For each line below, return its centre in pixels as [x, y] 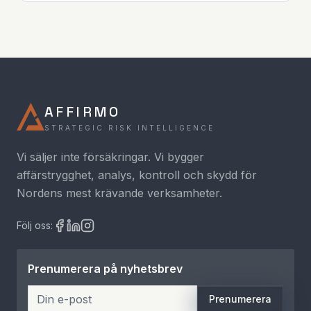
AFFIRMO [83, 112]
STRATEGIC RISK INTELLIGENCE [129, 128]
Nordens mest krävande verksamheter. [119, 193]
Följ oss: [35, 225]
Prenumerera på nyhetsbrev [105, 269]
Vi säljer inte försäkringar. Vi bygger [110, 157]
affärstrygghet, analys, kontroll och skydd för [137, 175]
